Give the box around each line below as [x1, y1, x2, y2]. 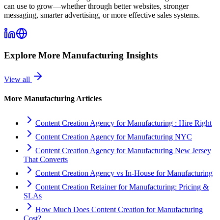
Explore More [4, 50, 62, 61]
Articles [75, 94, 102, 103]
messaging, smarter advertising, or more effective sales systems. [4, 10, 200, 19]
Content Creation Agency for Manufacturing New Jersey [35, 146, 211, 155]
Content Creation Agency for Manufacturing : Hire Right [35, 118, 212, 127]
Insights [124, 50, 158, 61]
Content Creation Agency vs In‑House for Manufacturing [35, 168, 213, 177]
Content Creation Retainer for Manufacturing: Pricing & [35, 182, 209, 191]
